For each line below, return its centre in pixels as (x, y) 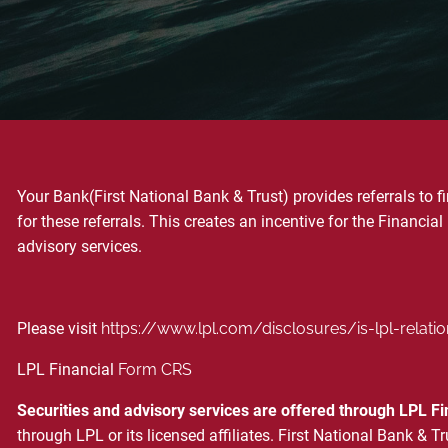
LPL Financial (68, 369)
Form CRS (155, 369)
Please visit (59, 328)
